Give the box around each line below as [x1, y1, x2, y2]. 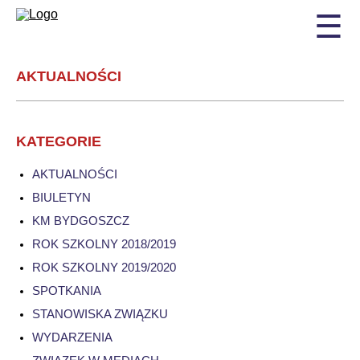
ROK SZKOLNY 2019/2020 [32, 260, 176, 274]
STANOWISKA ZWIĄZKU [32, 307, 168, 321]
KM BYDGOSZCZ [32, 214, 129, 227]
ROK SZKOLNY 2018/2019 [32, 237, 176, 251]
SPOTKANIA [32, 284, 101, 297]
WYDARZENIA [32, 330, 112, 344]
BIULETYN [32, 190, 91, 204]
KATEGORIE [16, 133, 101, 149]
